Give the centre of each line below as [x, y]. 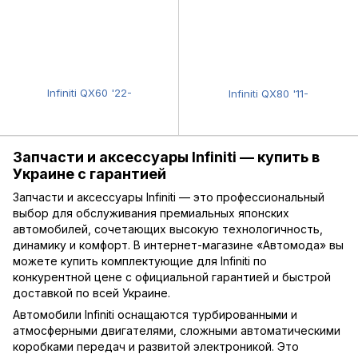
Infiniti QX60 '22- [89, 92]
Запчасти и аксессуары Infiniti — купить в [166, 157]
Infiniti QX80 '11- [268, 93]
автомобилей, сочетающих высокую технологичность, [168, 229]
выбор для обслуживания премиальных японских [151, 213]
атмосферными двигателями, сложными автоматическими [177, 330]
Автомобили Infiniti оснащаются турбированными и [155, 314]
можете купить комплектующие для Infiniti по [140, 261]
